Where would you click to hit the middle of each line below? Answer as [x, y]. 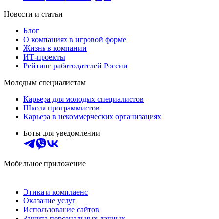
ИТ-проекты [44, 57]
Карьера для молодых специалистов [84, 99]
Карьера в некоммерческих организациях [92, 117]
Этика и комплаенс [55, 192]
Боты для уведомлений [62, 133]
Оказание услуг [50, 201]
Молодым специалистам [45, 83]
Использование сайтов [61, 210]
